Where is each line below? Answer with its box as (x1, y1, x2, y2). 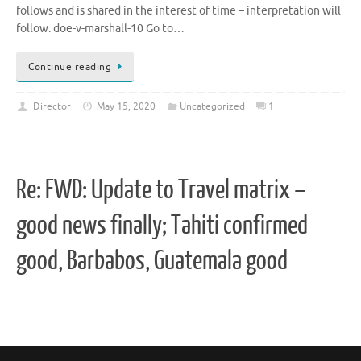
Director (32, 99, 71, 113)
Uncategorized (179, 99, 245, 113)
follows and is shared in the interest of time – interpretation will (16, 4, 341, 19)
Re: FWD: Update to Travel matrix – (16, 176, 305, 205)
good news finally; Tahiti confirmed (16, 211, 308, 241)
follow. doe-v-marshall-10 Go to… (16, 22, 185, 36)
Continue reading (28, 60, 111, 73)
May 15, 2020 (97, 99, 156, 113)
